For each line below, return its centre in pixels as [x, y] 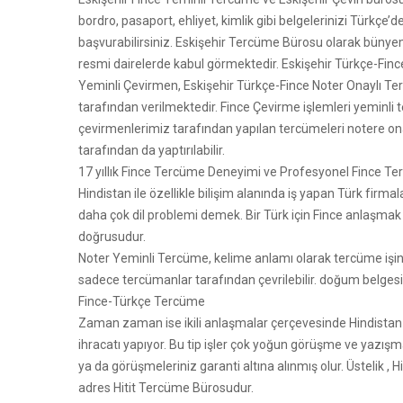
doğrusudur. [112, 237]
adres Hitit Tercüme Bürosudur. [166, 388]
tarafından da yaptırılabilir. [152, 150]
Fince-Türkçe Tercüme [142, 301]
